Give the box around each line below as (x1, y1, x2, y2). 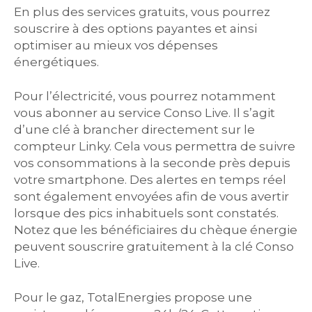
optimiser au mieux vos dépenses (14, 38, 218, 52)
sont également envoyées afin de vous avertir (14, 189, 289, 203)
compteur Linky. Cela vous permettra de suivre (14, 139, 295, 153)
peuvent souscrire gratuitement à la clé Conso (14, 239, 294, 253)
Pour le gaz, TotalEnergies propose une (14, 290, 252, 304)
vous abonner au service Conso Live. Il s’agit (14, 105, 275, 120)
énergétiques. (14, 54, 99, 69)
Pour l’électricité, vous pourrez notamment (14, 88, 276, 103)
